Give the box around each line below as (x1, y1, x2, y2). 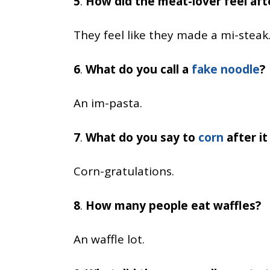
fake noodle (192, 61, 260, 77)
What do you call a (86, 61, 192, 77)
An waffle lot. (74, 231, 145, 247)
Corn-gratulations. (74, 163, 174, 179)
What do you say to (86, 129, 198, 145)
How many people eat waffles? (86, 197, 261, 213)
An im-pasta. (74, 95, 142, 111)
